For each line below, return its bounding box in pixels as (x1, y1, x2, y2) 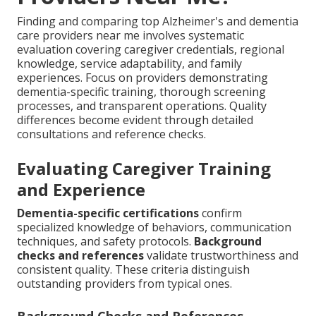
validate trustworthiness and (144, 247, 298, 263)
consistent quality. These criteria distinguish (17, 261, 250, 277)
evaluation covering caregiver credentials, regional (17, 41, 284, 57)
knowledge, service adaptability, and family (17, 55, 242, 71)
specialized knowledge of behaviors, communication (17, 219, 291, 235)
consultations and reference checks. (17, 126, 206, 142)
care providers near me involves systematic (17, 27, 244, 43)
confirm (199, 205, 242, 221)
